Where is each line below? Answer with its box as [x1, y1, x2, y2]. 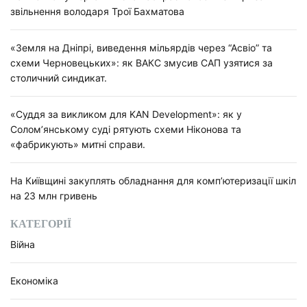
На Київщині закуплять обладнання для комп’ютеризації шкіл [10, 175, 296, 186]
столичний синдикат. [10, 72, 107, 84]
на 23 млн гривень [10, 190, 97, 201]
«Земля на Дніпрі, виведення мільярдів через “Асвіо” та [10, 42, 272, 53]
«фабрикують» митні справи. [10, 138, 145, 150]
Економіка [10, 275, 58, 286]
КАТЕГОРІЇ [10, 218, 71, 230]
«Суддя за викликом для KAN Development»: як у [10, 108, 242, 120]
